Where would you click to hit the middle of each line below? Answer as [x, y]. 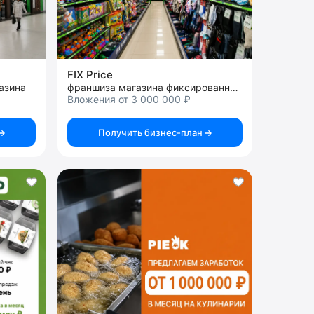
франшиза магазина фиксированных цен [234, 87]
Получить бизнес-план [151, 132]
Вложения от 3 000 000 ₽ [129, 99]
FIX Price [90, 75]
